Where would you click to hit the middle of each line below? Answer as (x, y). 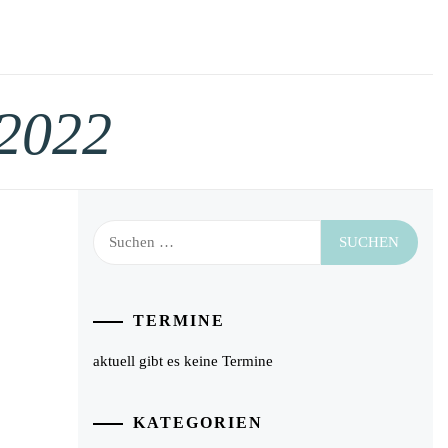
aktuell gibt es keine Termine (183, 360)
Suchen (115, 231)
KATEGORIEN (198, 422)
